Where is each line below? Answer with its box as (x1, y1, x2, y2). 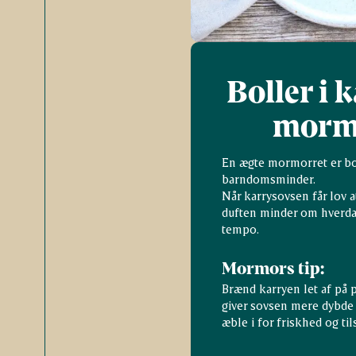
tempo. (222, 222, 260, 237)
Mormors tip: (222, 257, 325, 279)
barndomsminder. (222, 172, 316, 187)
